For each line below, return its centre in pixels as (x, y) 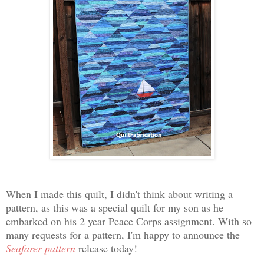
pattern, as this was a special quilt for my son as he (115, 207)
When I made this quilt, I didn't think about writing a (119, 194)
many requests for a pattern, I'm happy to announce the (123, 234)
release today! (108, 248)
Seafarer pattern (41, 248)
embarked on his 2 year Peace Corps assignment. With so (129, 221)
